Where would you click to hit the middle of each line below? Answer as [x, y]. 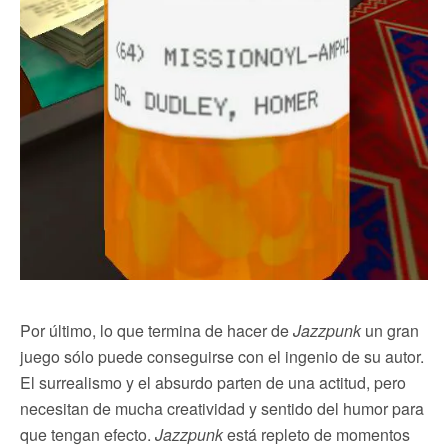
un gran [390, 331]
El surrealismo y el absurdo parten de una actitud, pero [213, 383]
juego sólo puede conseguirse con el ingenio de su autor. [222, 357]
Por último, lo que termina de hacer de [156, 331]
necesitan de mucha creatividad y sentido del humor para [222, 409]
